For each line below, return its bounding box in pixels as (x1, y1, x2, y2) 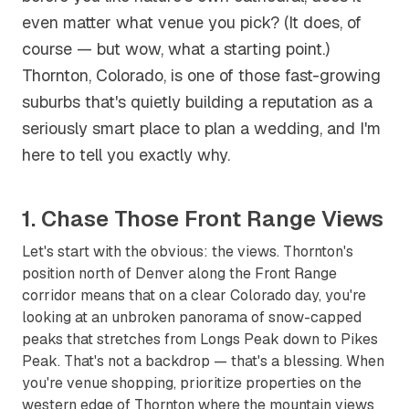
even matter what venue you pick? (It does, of (22, 12, 362, 33)
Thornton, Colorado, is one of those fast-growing (22, 65, 381, 86)
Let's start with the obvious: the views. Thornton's (22, 242, 353, 261)
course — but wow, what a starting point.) (22, 38, 330, 59)
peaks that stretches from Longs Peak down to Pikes (22, 330, 378, 349)
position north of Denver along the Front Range (22, 264, 337, 283)
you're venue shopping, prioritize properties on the (22, 373, 362, 393)
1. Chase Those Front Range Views (22, 204, 383, 233)
